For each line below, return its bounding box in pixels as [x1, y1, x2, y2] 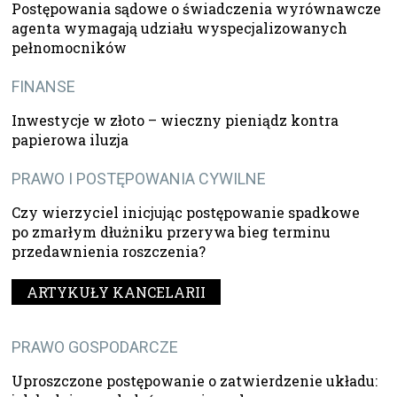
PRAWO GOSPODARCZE [12, 337, 179, 356]
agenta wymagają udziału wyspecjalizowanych [12, 18, 348, 37]
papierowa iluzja [12, 129, 129, 149]
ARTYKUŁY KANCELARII [27, 282, 206, 301]
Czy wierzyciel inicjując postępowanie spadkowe [12, 202, 361, 222]
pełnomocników [12, 37, 128, 57]
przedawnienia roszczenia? [12, 241, 206, 261]
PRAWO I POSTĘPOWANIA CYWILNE [12, 168, 267, 188]
